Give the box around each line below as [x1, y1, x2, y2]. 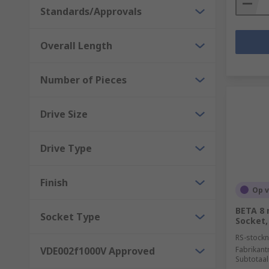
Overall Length [40, 38, 112, 52]
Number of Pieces [40, 73, 127, 86]
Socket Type [40, 210, 100, 223]
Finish [40, 175, 68, 189]
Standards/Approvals [40, 4, 142, 18]
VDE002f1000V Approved [40, 244, 155, 258]
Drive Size [40, 107, 88, 121]
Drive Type [40, 141, 92, 155]
